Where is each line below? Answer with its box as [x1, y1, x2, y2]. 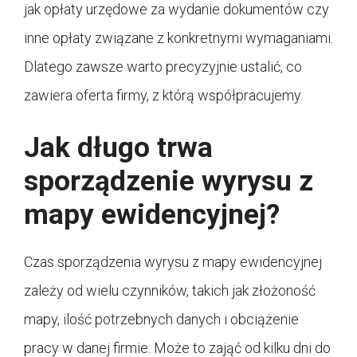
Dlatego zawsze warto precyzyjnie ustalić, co [24, 57, 302, 75]
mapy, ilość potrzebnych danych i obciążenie [24, 310, 299, 328]
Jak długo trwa [24, 131, 213, 164]
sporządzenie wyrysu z [24, 164, 313, 198]
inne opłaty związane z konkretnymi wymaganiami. [24, 29, 333, 46]
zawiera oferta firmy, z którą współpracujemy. [24, 86, 303, 104]
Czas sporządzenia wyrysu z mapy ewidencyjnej [24, 253, 322, 270]
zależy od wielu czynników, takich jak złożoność [24, 281, 316, 299]
